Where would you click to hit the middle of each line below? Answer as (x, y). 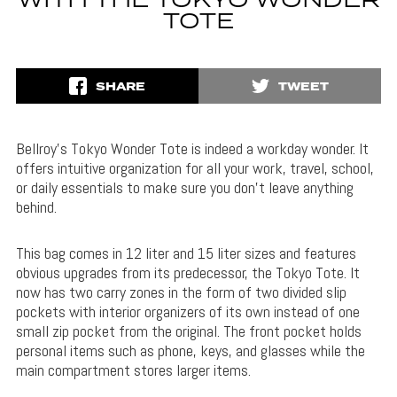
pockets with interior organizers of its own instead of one (187, 312)
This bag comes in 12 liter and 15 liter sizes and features (186, 253)
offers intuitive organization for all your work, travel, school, (195, 168)
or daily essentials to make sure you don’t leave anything (184, 188)
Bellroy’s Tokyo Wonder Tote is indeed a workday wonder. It (192, 149)
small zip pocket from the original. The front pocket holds (188, 331)
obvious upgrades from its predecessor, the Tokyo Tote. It (187, 273)
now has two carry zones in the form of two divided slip (181, 292)
